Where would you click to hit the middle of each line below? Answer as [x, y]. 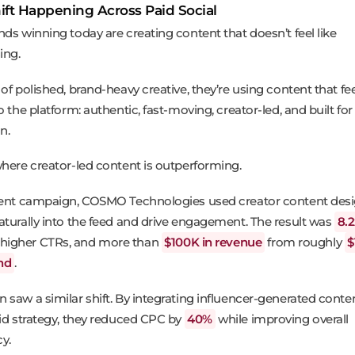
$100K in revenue [213, 243]
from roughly [304, 243]
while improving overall [282, 319]
